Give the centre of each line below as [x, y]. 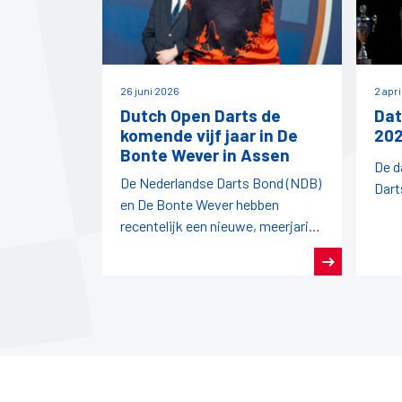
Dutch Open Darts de [201, 116]
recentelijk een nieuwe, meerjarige [222, 226]
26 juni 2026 [150, 91]
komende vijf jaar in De [209, 135]
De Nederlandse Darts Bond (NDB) [221, 183]
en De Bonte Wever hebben [200, 205]
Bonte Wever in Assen [205, 155]
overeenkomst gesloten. [193, 248]
